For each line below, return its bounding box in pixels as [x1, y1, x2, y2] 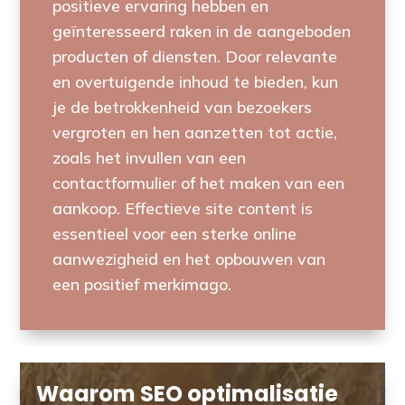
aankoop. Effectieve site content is [52, 197, 314, 219]
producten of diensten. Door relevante [52, 45, 338, 67]
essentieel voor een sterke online [52, 222, 297, 244]
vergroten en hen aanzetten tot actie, [52, 121, 338, 143]
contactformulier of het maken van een [52, 172, 345, 193]
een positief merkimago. [52, 273, 232, 295]
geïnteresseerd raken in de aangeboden [52, 20, 352, 42]
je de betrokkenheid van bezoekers [52, 96, 313, 118]
